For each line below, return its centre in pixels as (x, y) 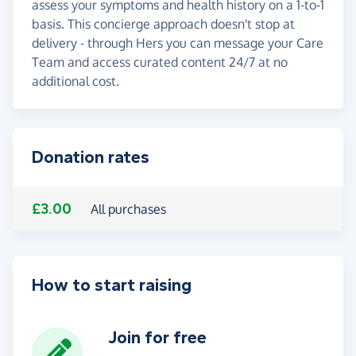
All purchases (128, 209)
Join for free (157, 337)
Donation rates (91, 157)
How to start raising (112, 285)
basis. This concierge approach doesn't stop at (163, 23)
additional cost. (75, 81)
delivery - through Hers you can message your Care (178, 43)
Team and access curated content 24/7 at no (160, 62)
